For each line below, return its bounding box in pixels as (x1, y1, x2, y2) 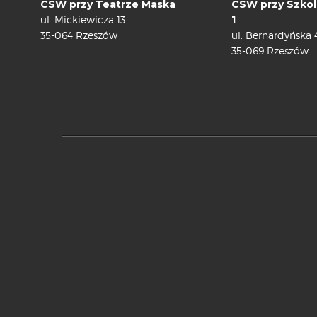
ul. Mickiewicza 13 (40, 13, 125, 25)
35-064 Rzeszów (40, 28, 117, 41)
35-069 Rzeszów (231, 44, 309, 57)
